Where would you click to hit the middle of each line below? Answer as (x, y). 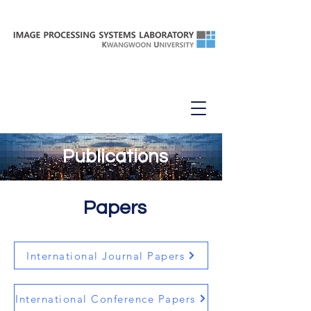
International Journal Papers (106, 255)
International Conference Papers (106, 299)
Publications (115, 157)
